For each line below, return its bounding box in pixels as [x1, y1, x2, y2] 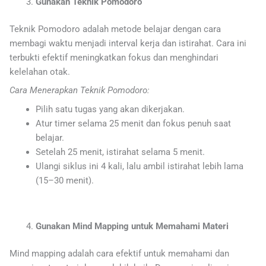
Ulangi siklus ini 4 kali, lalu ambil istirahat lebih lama [35, 160, 243, 172]
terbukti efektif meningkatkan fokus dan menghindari [9, 52, 218, 64]
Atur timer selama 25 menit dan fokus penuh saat [35, 118, 231, 129]
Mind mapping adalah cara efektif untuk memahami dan [9, 248, 229, 259]
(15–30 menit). [35, 175, 94, 186]
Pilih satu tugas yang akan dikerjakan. [35, 103, 185, 115]
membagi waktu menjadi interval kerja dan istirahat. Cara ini [9, 38, 246, 49]
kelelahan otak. [9, 66, 70, 78]
